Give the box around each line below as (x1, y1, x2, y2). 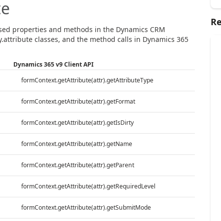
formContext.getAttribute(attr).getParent (21, 160, 134, 169)
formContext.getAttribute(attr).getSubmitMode (21, 203, 151, 212)
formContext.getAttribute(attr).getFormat (21, 97, 135, 106)
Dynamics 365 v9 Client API (13, 60, 94, 69)
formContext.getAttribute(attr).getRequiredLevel (21, 182, 155, 190)
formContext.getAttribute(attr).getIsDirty (21, 118, 134, 127)
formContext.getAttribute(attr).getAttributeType (21, 75, 153, 84)
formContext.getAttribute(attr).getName (21, 139, 132, 148)
